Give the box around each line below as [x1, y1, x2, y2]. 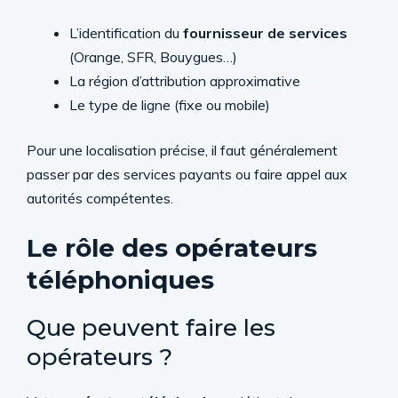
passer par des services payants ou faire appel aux [27, 165, 347, 183]
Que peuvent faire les [27, 314, 275, 342]
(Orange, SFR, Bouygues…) [69, 48, 237, 66]
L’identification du [69, 24, 183, 42]
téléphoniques [27, 265, 214, 295]
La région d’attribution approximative [69, 72, 300, 90]
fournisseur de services [183, 24, 347, 42]
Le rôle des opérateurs [27, 233, 317, 263]
